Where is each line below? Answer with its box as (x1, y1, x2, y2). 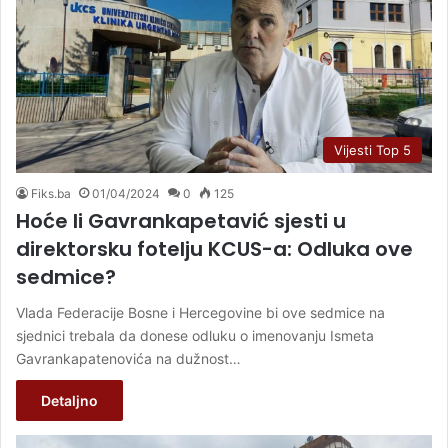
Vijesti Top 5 (334, 142, 411, 158)
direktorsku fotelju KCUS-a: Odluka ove (16, 235, 413, 263)
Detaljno (41, 392, 98, 409)
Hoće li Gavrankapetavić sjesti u (16, 207, 346, 235)
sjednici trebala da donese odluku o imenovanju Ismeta (16, 327, 374, 344)
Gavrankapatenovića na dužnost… (16, 350, 241, 367)
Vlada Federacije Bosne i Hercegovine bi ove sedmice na (16, 304, 385, 321)
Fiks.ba (31, 186, 71, 201)
